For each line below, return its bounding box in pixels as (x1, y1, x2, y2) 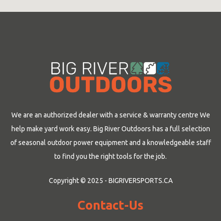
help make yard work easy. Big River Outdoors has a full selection (11, 125, 210, 133)
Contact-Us (77, 198, 144, 213)
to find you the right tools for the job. (54, 152, 167, 161)
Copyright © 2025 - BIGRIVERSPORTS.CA (48, 177, 173, 185)
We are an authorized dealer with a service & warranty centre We (11, 111, 210, 119)
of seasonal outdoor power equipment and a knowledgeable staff (10, 139, 211, 147)
